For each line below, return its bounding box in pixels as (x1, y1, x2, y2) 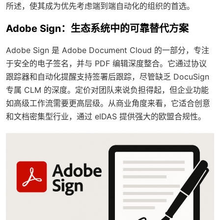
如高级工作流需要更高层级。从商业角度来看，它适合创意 (6, 98, 210, 109)
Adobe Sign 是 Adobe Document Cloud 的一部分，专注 (6, 45, 209, 55)
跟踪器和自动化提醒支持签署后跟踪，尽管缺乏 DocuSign (6, 72, 209, 82)
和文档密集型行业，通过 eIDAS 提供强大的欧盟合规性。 (6, 111, 206, 122)
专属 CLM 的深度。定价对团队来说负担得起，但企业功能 (6, 85, 209, 95)
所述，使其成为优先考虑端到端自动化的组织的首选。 (6, 1, 194, 11)
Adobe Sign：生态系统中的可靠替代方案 (6, 23, 189, 35)
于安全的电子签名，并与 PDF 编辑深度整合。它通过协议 (6, 58, 207, 69)
